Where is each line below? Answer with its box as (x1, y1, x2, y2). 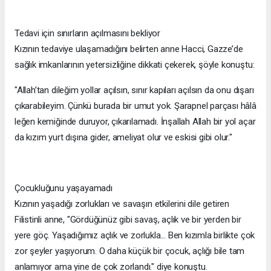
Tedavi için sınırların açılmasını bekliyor (15, 28, 160, 39)
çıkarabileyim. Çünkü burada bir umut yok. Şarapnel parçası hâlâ (15, 100, 256, 112)
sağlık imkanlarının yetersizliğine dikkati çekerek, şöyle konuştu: (15, 59, 255, 71)
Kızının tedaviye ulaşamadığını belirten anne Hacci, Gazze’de (15, 44, 243, 55)
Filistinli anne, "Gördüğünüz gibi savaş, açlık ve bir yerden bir (15, 214, 241, 226)
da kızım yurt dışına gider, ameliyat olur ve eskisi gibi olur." (15, 132, 232, 143)
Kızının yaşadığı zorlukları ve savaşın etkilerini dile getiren (15, 198, 230, 210)
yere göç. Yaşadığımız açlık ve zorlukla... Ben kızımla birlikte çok (15, 230, 255, 241)
